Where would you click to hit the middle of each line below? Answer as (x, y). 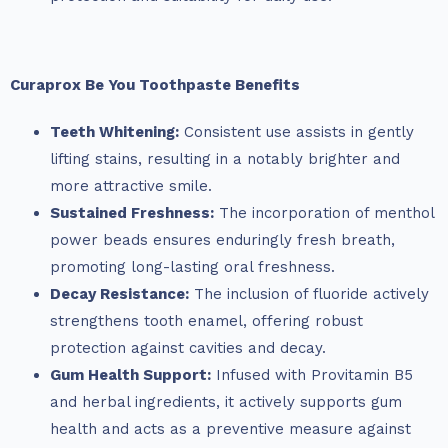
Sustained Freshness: (132, 213)
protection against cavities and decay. (188, 348)
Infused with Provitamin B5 (312, 375)
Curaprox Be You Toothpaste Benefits (155, 85)
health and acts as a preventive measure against (230, 429)
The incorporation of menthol (324, 213)
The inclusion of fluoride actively (309, 294)
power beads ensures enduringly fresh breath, (222, 240)
